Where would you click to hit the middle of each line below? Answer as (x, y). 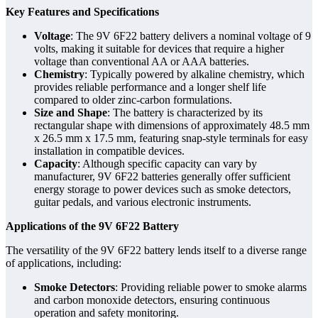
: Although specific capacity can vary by (167, 164)
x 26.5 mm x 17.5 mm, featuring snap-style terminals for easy (171, 138)
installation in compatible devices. (109, 151)
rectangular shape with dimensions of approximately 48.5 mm (172, 126)
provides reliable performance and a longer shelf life (150, 87)
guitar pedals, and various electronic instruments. (143, 202)
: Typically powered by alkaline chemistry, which (194, 75)
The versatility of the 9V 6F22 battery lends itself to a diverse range (156, 251)
